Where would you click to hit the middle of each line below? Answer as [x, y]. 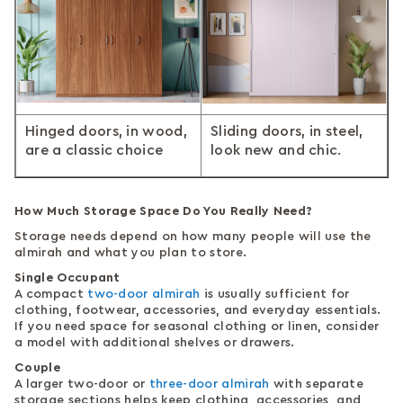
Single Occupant [67, 278]
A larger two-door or [82, 385]
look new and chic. [276, 151]
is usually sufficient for [275, 295]
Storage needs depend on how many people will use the [193, 237]
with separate [316, 385]
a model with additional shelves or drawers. [155, 343]
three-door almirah [209, 385]
